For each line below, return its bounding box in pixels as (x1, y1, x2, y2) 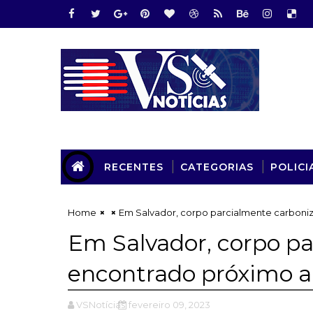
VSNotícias (76, 298, 125, 310)
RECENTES (104, 160, 163, 173)
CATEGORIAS (180, 160, 254, 173)
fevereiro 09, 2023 (129, 298, 210, 310)
